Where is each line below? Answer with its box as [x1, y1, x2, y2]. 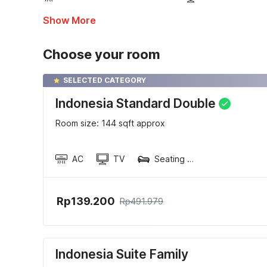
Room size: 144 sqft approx [55, 118, 165, 128]
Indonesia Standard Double [55, 96, 216, 111]
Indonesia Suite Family [55, 247, 188, 262]
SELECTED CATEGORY [63, 76, 146, 85]
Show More [43, 14, 96, 26]
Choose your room [43, 46, 160, 62]
